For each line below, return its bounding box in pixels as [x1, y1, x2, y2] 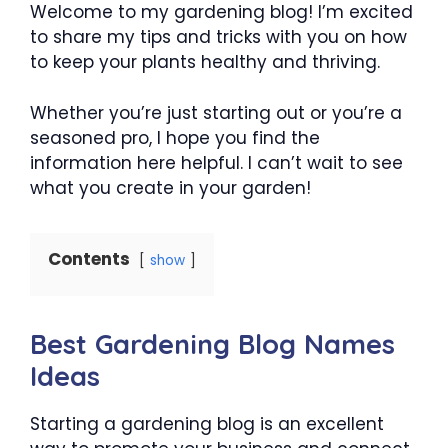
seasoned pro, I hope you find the [30, 125, 320, 150]
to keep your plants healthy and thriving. [30, 50, 380, 74]
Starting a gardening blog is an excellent [30, 411, 384, 436]
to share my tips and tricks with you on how [30, 25, 407, 49]
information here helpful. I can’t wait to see [30, 150, 403, 175]
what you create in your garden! [30, 175, 311, 200]
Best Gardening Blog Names [30, 326, 395, 361]
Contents [48, 246, 130, 271]
